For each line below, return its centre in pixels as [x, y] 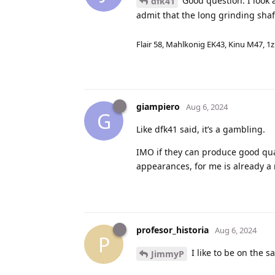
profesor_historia [172, 230]
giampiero [158, 107]
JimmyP [168, 254]
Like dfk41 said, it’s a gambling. [201, 130]
